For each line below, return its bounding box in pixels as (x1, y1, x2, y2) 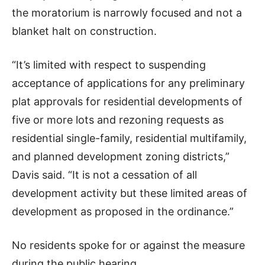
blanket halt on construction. (12, 25, 157, 38)
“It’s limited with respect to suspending (12, 59, 206, 72)
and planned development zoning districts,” (12, 150, 230, 163)
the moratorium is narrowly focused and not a (12, 7, 242, 20)
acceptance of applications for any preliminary (12, 77, 245, 90)
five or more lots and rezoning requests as (12, 114, 224, 127)
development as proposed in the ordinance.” (12, 205, 234, 218)
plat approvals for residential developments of (12, 95, 243, 108)
